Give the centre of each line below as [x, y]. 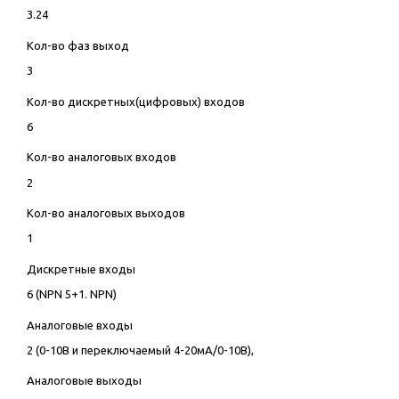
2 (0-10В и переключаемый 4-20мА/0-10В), [140, 350]
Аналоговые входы [79, 325]
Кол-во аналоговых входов [101, 157]
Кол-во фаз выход [77, 46]
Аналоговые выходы [84, 381]
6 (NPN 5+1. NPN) [71, 293]
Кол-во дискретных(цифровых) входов [135, 101]
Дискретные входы [81, 269]
